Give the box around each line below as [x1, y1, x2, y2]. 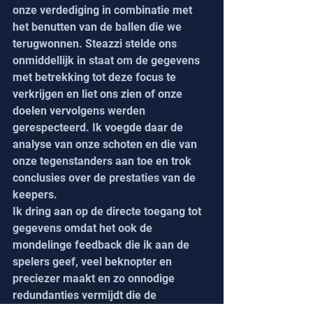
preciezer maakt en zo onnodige [13, 272, 177, 286]
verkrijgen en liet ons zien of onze [13, 87, 185, 101]
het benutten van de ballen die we [13, 20, 184, 34]
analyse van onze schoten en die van [13, 138, 200, 152]
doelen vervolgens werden [13, 104, 148, 118]
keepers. [13, 188, 57, 202]
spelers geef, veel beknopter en [13, 255, 175, 269]
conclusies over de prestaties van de [13, 171, 198, 185]
